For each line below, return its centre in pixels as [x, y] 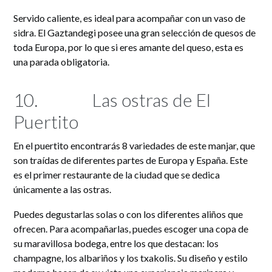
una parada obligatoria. [62, 62]
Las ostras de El [152, 100]
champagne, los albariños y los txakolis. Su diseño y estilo [131, 258]
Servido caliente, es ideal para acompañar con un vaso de [130, 18]
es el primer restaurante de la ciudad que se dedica [117, 175]
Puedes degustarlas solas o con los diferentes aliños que [128, 214]
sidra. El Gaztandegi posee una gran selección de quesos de [135, 33]
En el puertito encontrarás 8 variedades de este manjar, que [134, 146]
